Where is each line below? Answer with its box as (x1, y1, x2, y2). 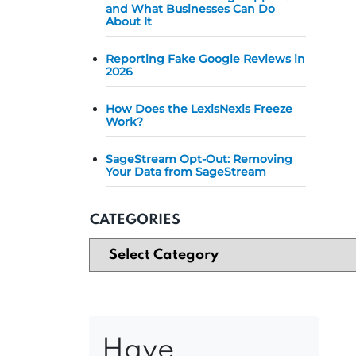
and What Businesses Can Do (106, 2, 276, 16)
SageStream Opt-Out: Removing (106, 152, 293, 166)
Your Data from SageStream (106, 164, 267, 179)
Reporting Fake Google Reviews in (106, 52, 306, 66)
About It (106, 14, 153, 29)
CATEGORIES (90, 213, 181, 227)
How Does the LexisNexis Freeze (106, 102, 293, 116)
